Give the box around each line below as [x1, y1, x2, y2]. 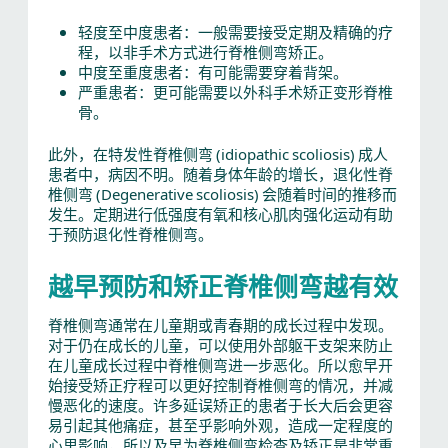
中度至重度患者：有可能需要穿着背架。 [77, 60, 348, 82]
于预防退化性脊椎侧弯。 [47, 223, 213, 245]
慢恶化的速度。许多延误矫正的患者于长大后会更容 [47, 394, 393, 416]
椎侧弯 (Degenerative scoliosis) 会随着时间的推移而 [47, 183, 397, 205]
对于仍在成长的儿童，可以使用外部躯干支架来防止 [47, 334, 393, 356]
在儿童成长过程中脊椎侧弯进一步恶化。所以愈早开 [47, 354, 393, 376]
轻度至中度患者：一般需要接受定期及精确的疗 [77, 20, 393, 42]
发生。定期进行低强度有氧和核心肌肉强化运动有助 [47, 203, 393, 225]
